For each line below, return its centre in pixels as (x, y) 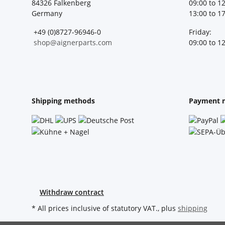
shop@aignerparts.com (73, 43)
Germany (47, 14)
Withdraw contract (72, 192)
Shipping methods (63, 101)
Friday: (200, 32)
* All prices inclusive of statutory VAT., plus (105, 208)
